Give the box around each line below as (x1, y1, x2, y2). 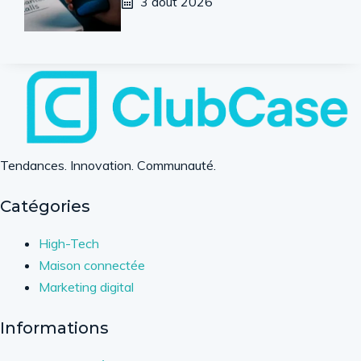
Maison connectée (39, 257, 145, 274)
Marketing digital (39, 279, 134, 296)
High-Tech (39, 235, 99, 252)
